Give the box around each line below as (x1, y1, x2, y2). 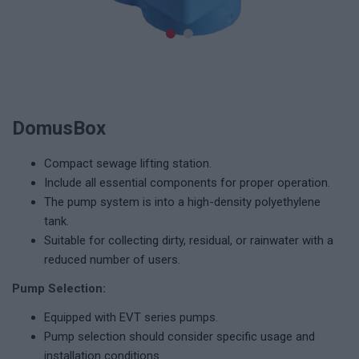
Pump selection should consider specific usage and (44, 329, 315, 344)
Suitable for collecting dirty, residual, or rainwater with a (44, 233, 333, 248)
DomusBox (12, 117, 106, 139)
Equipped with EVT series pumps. (44, 310, 218, 325)
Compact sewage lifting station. (44, 156, 212, 171)
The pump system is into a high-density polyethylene (44, 195, 321, 209)
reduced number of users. (44, 252, 180, 267)
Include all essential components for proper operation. (44, 175, 330, 190)
